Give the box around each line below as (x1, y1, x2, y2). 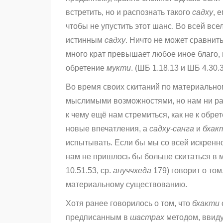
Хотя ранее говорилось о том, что (66, 199, 192, 208)
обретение (66, 64, 107, 73)
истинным (66, 36, 105, 45)
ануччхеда (113, 166, 151, 175)
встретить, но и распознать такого (66, 8, 192, 17)
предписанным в (66, 213, 130, 222)
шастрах (130, 213, 164, 222)
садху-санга (149, 124, 194, 133)
